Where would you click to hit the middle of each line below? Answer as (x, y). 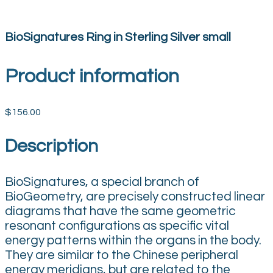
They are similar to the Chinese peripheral (122, 255)
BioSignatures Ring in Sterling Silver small (118, 37)
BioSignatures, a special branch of (102, 182)
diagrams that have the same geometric (120, 211)
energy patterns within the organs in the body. (133, 241)
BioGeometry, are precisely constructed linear (135, 197)
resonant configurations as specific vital (117, 226)
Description (51, 146)
